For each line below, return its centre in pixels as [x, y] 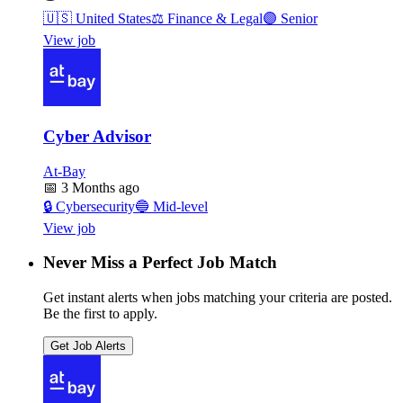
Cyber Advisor [97, 136]
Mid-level [179, 206]
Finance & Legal [213, 19]
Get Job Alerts [88, 346]
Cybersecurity [94, 206]
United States [112, 19]
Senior [297, 19]
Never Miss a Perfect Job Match [160, 263]
